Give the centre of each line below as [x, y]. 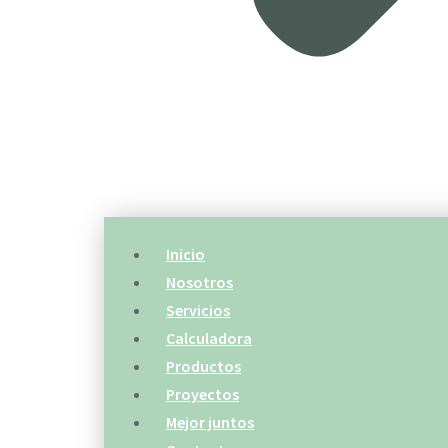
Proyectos [202, 394]
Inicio [185, 254]
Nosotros [199, 282]
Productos [203, 366]
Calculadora [209, 338]
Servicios [198, 310]
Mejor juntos [210, 422]
